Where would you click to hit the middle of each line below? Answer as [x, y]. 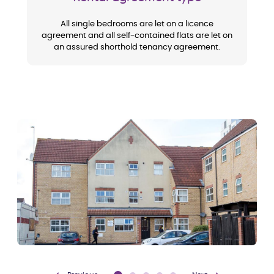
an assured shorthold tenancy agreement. [137, 47]
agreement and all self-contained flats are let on [137, 35]
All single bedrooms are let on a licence [137, 24]
